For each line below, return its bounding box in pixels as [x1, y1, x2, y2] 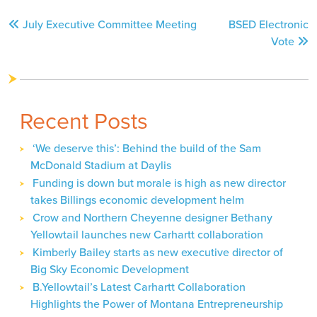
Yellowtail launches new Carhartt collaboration [30, 226, 263, 243]
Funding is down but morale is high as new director [33, 174, 286, 191]
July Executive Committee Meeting [23, 16, 197, 33]
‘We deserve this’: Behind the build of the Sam [33, 139, 261, 156]
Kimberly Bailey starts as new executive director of [33, 243, 283, 260]
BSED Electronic [229, 16, 309, 33]
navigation [8, 19, 85, 45]
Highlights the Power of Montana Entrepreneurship [30, 295, 283, 312]
